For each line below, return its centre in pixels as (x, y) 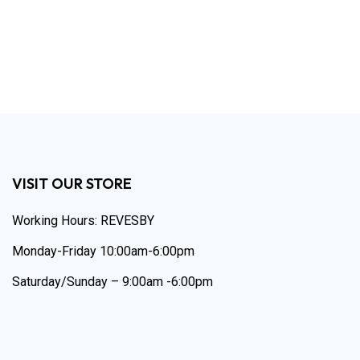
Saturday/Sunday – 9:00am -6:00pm (112, 282)
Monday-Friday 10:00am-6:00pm (103, 252)
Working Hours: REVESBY (83, 221)
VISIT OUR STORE (72, 184)
